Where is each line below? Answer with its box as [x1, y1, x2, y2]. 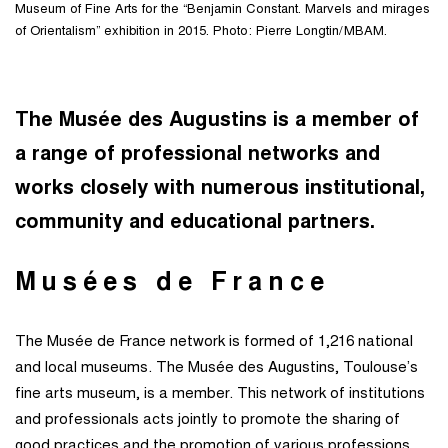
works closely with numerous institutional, [15, 179, 425, 200]
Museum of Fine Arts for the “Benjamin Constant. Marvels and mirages [15, 4, 430, 18]
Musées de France [15, 272, 330, 298]
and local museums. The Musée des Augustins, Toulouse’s [15, 361, 418, 377]
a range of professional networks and [15, 145, 380, 166]
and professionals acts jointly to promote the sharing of [15, 413, 400, 429]
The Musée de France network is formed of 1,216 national [15, 335, 413, 351]
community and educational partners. [15, 213, 375, 234]
